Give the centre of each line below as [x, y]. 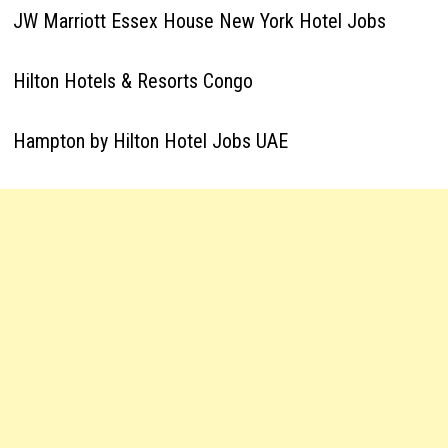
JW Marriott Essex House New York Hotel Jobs [199, 21]
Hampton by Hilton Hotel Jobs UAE [150, 141]
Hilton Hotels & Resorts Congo [132, 81]
